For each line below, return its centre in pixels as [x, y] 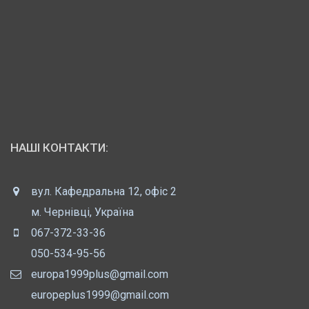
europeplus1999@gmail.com [100, 295]
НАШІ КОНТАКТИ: [59, 147]
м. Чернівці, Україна [82, 212]
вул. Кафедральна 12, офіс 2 [104, 191]
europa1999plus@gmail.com [100, 274]
